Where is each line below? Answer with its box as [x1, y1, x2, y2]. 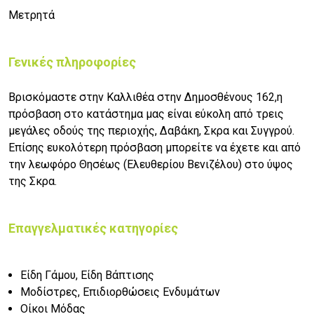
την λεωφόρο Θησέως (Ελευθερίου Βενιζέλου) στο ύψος [8, 157, 293, 171]
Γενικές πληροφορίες [8, 54, 136, 69]
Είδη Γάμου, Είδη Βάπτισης [20, 268, 154, 282]
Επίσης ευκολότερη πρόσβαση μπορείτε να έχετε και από [8, 140, 301, 154]
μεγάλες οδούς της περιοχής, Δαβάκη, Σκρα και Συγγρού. [8, 123, 294, 137]
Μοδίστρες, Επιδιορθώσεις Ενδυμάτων [20, 285, 220, 299]
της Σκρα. [8, 174, 57, 188]
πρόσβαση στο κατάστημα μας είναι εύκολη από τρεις [8, 107, 284, 121]
